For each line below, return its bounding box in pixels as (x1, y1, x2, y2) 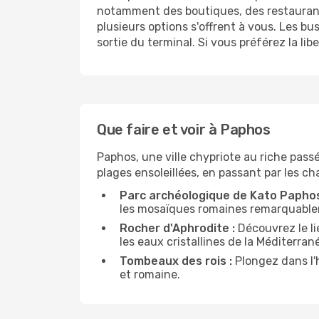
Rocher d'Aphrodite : (120, 221, 235, 235)
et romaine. (120, 268, 180, 281)
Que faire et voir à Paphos (97, 121, 271, 138)
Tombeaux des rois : (120, 254, 232, 268)
